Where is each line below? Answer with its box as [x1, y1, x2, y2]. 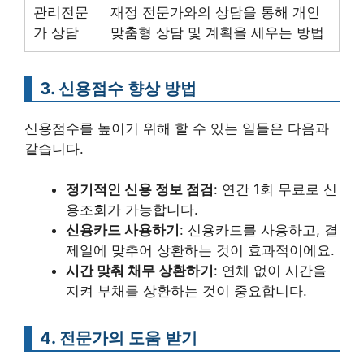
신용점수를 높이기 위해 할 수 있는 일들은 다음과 [24, 119, 329, 136]
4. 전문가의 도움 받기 [40, 327, 197, 348]
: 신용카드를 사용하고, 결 [180, 222, 338, 238]
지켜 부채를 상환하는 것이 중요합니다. [66, 283, 307, 299]
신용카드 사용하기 [66, 222, 180, 238]
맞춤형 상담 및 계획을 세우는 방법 [110, 24, 324, 41]
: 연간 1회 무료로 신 [214, 181, 337, 197]
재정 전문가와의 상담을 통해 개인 [110, 3, 320, 20]
